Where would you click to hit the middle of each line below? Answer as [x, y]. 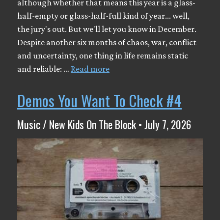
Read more [90, 69]
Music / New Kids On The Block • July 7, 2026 [104, 124]
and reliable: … [44, 69]
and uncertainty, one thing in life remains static [103, 55]
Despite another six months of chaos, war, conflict [107, 42]
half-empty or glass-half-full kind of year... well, [103, 15]
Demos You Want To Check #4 [99, 100]
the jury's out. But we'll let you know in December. [107, 29]
